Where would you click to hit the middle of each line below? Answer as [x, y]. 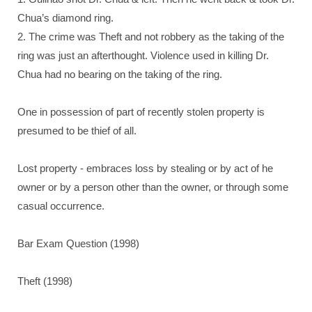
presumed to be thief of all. [77, 131]
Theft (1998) [45, 281]
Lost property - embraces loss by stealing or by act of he [145, 168]
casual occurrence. [61, 206]
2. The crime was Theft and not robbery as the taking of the [151, 37]
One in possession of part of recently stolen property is [141, 112]
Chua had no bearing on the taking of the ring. [120, 74]
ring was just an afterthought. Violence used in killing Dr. [143, 55]
